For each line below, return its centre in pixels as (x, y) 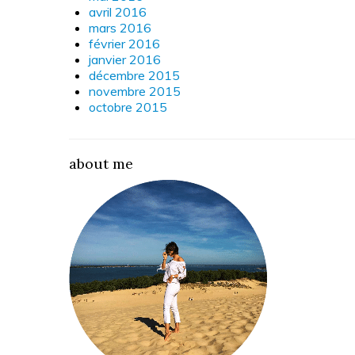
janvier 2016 (125, 59)
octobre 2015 (128, 107)
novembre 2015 (135, 91)
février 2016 (124, 43)
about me (101, 163)
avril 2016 (118, 11)
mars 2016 (120, 27)
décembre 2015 (134, 75)
